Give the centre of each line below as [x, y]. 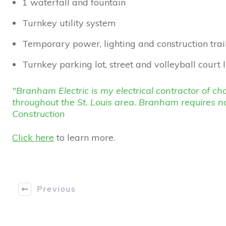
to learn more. [84, 137]
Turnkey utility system [69, 23]
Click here [33, 137]
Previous [56, 189]
